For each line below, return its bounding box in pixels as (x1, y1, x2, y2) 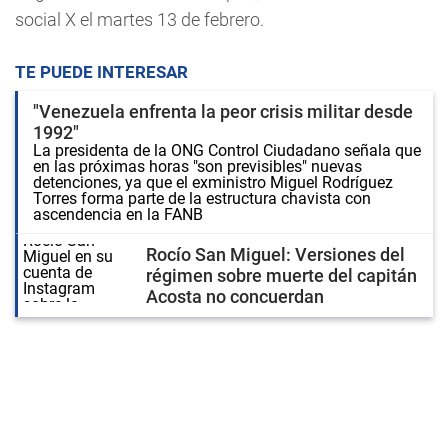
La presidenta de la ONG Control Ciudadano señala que (33, 141, 421, 160)
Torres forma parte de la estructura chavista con (33, 189, 371, 208)
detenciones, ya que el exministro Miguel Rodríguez (33, 173, 393, 192)
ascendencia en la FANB (33, 205, 203, 224)
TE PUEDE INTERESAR (15, 62, 188, 82)
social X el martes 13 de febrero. (15, 9, 264, 30)
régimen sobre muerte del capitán (146, 265, 417, 286)
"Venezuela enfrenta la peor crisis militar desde (33, 101, 413, 122)
